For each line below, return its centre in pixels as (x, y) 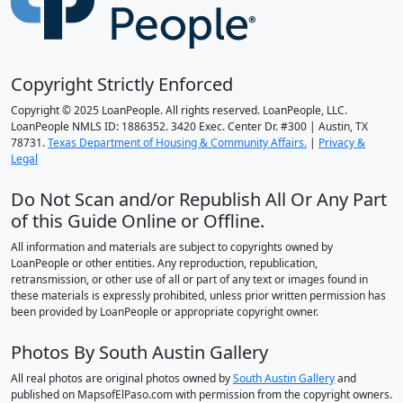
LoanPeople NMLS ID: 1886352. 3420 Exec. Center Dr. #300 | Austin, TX (189, 127)
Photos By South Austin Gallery (139, 353)
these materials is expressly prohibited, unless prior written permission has (198, 296)
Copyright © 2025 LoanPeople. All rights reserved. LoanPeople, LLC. (179, 111)
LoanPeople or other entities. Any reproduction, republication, (164, 264)
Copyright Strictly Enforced (122, 85)
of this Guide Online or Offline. (138, 221)
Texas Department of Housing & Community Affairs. (177, 143)
